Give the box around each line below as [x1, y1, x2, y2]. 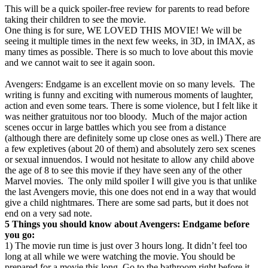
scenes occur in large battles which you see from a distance [5, 122, 226, 133]
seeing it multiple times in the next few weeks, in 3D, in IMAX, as [5, 36, 255, 47]
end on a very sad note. [5, 208, 92, 219]
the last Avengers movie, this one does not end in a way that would [5, 187, 256, 197]
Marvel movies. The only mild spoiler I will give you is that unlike [5, 176, 257, 187]
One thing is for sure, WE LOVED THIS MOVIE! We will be [5, 25, 242, 36]
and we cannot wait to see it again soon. [5, 57, 155, 68]
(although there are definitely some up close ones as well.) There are [5, 133, 261, 144]
